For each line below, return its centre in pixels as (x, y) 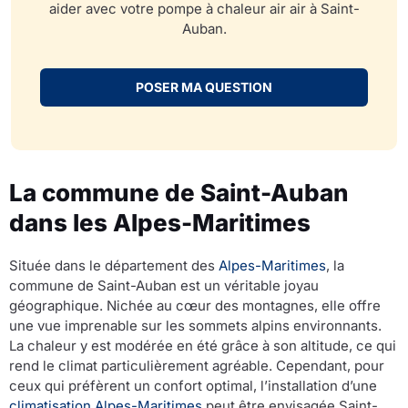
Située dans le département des (114, 266)
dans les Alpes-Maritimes (160, 223)
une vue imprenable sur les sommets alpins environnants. (195, 326)
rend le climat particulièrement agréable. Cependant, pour (197, 366)
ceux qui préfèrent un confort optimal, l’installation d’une (193, 386)
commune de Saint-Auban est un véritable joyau (164, 286)
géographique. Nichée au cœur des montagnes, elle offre (195, 306)
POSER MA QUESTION (204, 87)
